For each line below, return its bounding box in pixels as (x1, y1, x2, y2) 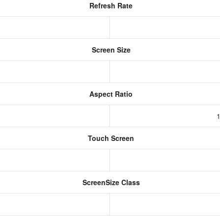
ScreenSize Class (80, 177, 140, 187)
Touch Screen (86, 133, 134, 143)
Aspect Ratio (87, 89, 133, 99)
